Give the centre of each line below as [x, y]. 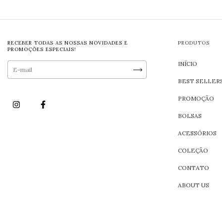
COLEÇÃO [193, 151]
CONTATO [194, 168]
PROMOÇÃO [196, 99]
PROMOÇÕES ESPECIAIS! [42, 50]
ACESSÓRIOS [197, 133]
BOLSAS [190, 116]
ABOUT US [194, 185]
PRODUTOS [194, 43]
